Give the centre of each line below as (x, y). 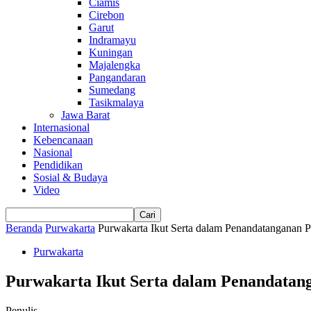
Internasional (61, 127)
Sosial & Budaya (70, 177)
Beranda (24, 228)
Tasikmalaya (116, 102)
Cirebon (107, 15)
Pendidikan (58, 165)
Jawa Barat (85, 115)
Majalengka (115, 65)
